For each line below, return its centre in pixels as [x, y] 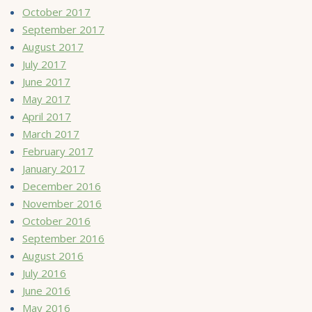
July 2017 [44, 64]
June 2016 [46, 290]
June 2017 [46, 81]
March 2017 [51, 133]
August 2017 [53, 46]
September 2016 [63, 238]
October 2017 [56, 11]
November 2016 [62, 203]
